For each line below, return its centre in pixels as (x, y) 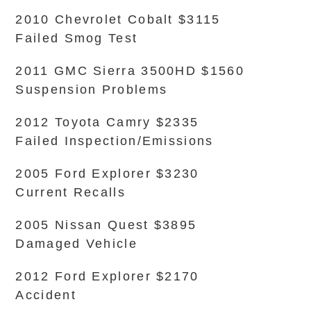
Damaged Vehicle (76, 244)
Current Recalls (70, 192)
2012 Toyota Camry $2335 (107, 122)
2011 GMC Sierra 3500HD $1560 (130, 71)
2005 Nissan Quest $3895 (106, 225)
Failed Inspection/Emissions (115, 141)
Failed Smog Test (77, 38)
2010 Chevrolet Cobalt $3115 (118, 19)
